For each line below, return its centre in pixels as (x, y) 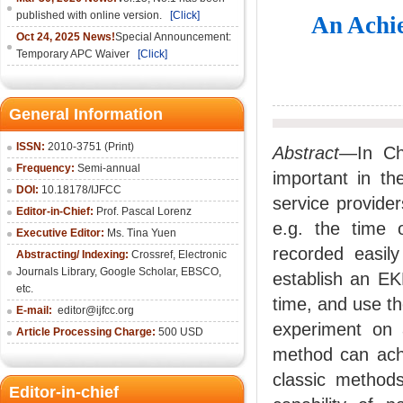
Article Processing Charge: (86, 332)
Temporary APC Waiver (76, 54)
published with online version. (92, 15)
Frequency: (45, 168)
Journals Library (55, 272)
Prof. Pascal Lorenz (144, 211)
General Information (86, 114)
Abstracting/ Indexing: (74, 255)
